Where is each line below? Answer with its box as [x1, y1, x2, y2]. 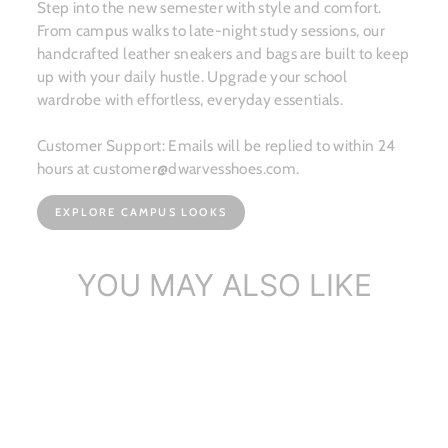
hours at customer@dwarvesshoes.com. [37, 159, 300, 179]
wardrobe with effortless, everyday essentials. [37, 90, 344, 110]
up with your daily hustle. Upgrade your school [37, 67, 348, 87]
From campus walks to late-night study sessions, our [37, 21, 385, 41]
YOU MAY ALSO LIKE [76, 267, 372, 304]
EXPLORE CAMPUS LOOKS [55, 205, 227, 220]
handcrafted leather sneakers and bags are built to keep [37, 44, 410, 64]
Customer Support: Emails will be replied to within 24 [37, 136, 396, 156]
